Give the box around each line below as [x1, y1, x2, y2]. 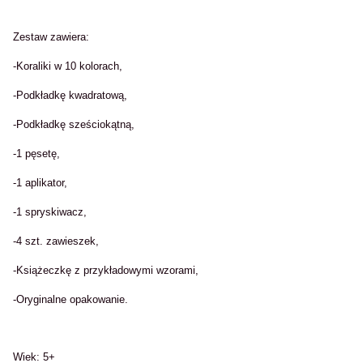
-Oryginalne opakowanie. [13, 293, 128, 305]
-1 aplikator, [13, 177, 67, 189]
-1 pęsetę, [13, 147, 60, 160]
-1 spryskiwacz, [13, 206, 87, 218]
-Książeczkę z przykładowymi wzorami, [13, 264, 199, 276]
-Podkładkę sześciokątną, [13, 118, 135, 130]
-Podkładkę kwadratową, [13, 89, 127, 101]
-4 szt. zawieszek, [13, 235, 99, 247]
